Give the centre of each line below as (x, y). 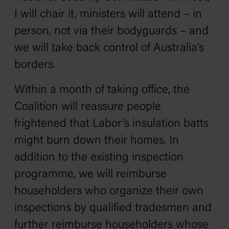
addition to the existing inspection (99, 158)
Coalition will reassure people (88, 107)
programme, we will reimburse (90, 175)
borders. (35, 65)
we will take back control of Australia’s (109, 48)
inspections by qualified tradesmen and (113, 208)
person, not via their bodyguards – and (111, 31)
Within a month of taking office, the (102, 90)
